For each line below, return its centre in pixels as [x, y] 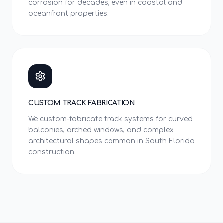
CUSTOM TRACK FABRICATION [82, 103]
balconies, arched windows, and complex [101, 130]
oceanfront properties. [68, 14]
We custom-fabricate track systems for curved [111, 119]
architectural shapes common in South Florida [111, 141]
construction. [52, 152]
